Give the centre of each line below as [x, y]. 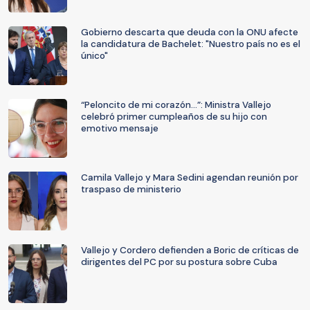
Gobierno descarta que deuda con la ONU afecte [190, 32]
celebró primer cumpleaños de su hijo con [174, 117]
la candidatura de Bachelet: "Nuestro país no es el [191, 44]
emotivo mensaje [120, 128]
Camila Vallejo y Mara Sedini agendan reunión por [190, 177]
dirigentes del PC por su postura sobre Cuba [179, 262]
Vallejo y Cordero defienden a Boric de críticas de [190, 250]
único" [94, 56]
